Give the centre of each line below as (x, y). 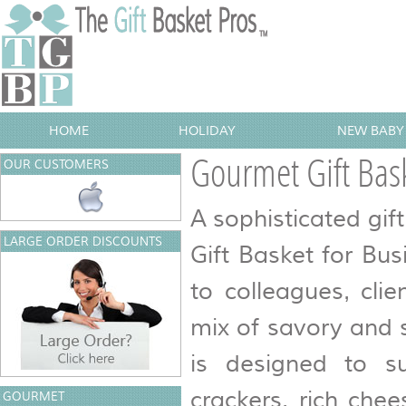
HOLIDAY (207, 130)
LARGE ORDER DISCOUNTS (83, 242)
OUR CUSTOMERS (56, 164)
